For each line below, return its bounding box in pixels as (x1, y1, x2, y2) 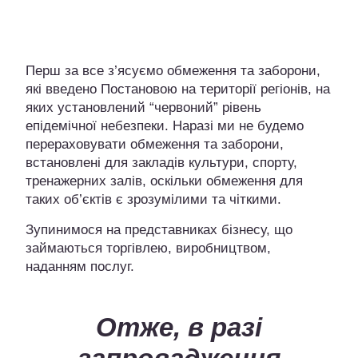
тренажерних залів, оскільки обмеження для (26, 173, 303, 189)
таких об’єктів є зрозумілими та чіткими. (26, 191, 281, 207)
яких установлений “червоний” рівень (26, 99, 261, 115)
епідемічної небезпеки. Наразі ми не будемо (26, 117, 304, 133)
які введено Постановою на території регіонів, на (26, 81, 330, 97)
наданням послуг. (26, 258, 134, 274)
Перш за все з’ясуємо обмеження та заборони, (26, 62, 320, 78)
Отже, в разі (96, 312, 262, 342)
